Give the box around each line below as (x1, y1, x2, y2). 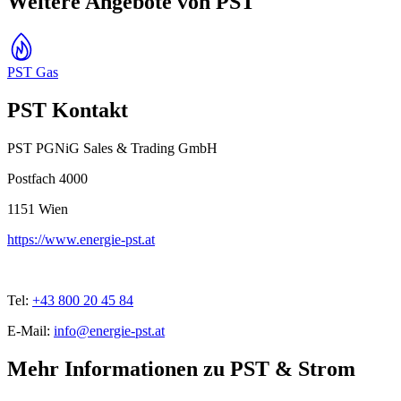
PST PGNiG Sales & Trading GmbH (7, 140, 218, 156)
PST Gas (7, 64, 58, 80)
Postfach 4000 (7, 170, 88, 186)
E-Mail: (7, 322, 50, 338)
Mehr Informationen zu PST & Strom (7, 356, 355, 380)
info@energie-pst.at (54, 322, 165, 338)
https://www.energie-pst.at (7, 231, 155, 247)
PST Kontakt (7, 98, 128, 122)
